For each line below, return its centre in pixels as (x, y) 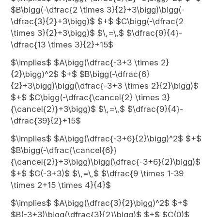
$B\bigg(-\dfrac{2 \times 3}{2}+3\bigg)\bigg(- (98, 10)
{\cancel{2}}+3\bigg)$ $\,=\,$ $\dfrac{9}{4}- (97, 109)
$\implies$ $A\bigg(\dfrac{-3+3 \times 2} (90, 62)
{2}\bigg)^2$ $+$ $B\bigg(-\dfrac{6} (80, 74)
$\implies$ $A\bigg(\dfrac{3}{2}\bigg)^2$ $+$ (100, 203)
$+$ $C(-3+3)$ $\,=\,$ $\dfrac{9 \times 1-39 (97, 173)
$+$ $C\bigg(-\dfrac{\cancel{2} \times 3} (91, 97)
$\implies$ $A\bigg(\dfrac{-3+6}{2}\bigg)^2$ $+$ (106, 139)
